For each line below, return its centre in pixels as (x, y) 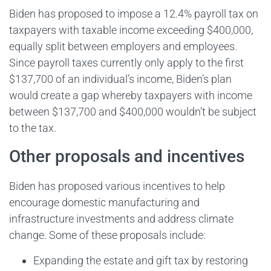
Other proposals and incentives (127, 157)
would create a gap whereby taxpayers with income (131, 95)
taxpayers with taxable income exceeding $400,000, (131, 30)
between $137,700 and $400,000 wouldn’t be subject (133, 111)
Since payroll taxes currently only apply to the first (126, 62)
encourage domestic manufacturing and (104, 203)
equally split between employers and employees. (123, 46)
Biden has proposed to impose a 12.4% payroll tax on (134, 13)
